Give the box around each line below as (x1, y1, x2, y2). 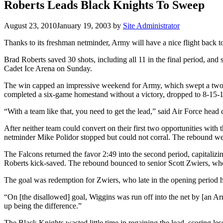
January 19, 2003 (57, 21, 111, 30)
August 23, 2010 (4, 21, 57, 30)
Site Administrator (123, 21, 180, 30)
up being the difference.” (4, 202, 82, 211)
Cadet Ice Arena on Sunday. (4, 64, 92, 73)
